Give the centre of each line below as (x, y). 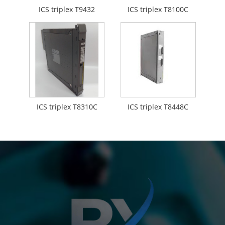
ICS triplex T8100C (158, 9)
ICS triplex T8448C (158, 106)
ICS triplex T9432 (67, 9)
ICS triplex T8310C (67, 106)
